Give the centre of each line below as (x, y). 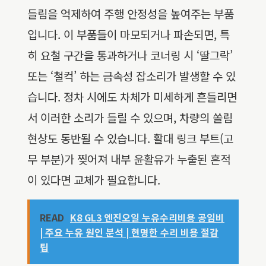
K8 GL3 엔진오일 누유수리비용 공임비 (147, 218)
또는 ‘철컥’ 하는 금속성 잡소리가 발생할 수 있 (132, 76)
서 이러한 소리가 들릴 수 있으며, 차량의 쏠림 (130, 118)
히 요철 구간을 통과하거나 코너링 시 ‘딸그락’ (130, 55)
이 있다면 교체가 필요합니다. (94, 180)
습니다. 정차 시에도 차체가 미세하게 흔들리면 (132, 97)
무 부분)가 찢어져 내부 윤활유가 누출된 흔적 (129, 159)
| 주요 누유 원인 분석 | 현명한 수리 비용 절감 (129, 232)
